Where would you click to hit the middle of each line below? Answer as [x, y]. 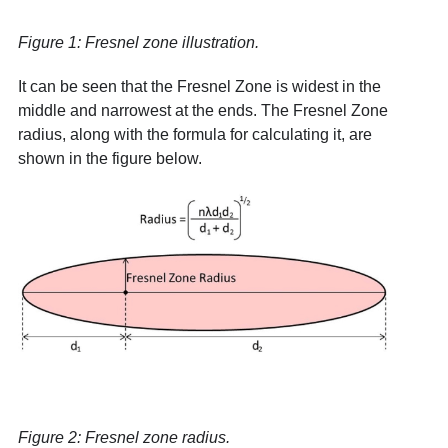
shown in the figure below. [109, 158]
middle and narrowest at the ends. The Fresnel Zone [202, 110]
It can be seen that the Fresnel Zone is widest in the [199, 86]
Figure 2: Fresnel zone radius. [123, 437]
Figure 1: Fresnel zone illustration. [138, 42]
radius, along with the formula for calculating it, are [194, 134]
